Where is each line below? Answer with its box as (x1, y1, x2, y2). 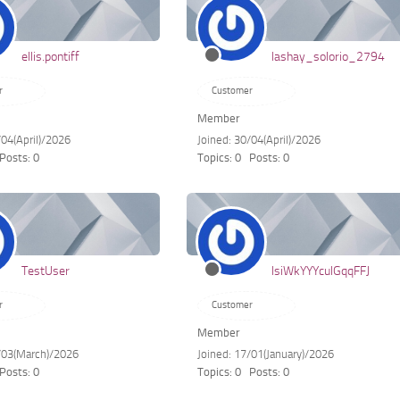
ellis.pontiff (21, 49, 80, 64)
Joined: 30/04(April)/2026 (197, 133, 321, 146)
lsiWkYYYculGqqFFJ (271, 263, 371, 279)
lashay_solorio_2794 (271, 49, 386, 64)
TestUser (21, 263, 71, 279)
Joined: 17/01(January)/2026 (197, 347, 335, 362)
